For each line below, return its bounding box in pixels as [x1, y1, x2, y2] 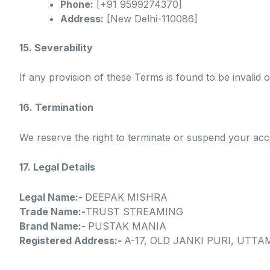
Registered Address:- [19, 234, 124, 246]
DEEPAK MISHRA [85, 190, 168, 203]
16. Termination [19, 101, 93, 114]
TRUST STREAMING [86, 205, 186, 218]
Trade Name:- [19, 205, 86, 218]
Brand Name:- [19, 219, 88, 232]
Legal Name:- [19, 190, 85, 203]
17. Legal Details [19, 161, 95, 174]
